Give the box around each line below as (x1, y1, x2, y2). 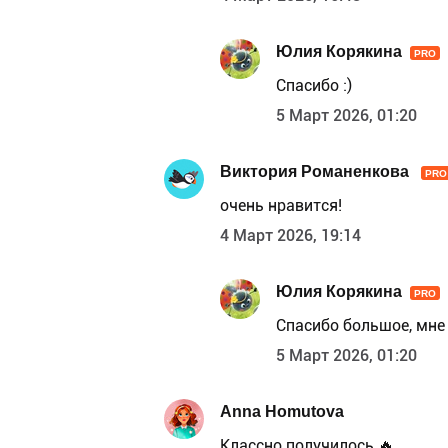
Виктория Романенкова (220, 161, 413, 181)
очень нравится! (220, 196, 342, 216)
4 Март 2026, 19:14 (220, 226, 361, 246)
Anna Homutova (220, 401, 344, 421)
